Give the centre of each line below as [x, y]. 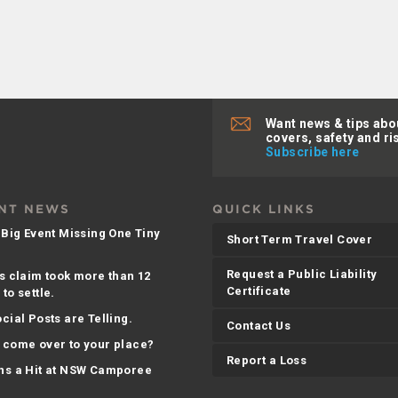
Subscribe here [313, 152]
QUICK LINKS [264, 210]
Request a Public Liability [302, 275]
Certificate [259, 291]
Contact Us [259, 326]
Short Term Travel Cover [300, 240]
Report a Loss [267, 361]
